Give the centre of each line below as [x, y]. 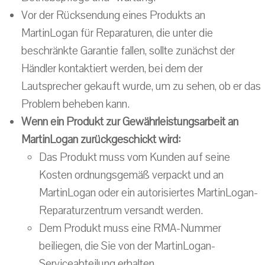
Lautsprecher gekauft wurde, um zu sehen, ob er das [141, 86]
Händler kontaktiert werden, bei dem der [112, 69]
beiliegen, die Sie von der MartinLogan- [127, 246]
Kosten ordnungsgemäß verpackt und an [131, 175]
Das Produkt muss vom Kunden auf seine [135, 157]
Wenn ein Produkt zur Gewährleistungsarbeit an [130, 122]
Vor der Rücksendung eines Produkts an [113, 15]
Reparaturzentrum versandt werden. [121, 211]
